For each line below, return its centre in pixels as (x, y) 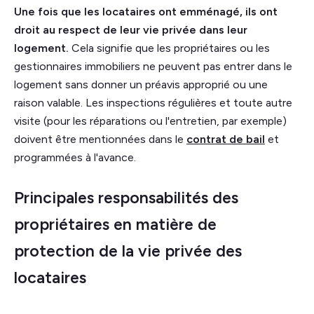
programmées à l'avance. (75, 157)
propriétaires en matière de (115, 224)
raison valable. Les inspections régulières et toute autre (153, 102)
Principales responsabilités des (126, 197)
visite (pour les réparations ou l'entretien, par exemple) (150, 121)
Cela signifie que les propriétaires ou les (171, 48)
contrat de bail (226, 139)
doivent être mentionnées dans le (100, 139)
